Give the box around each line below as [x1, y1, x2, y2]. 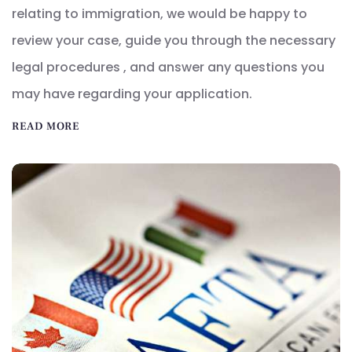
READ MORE [12, 119, 79, 134]
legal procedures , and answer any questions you [12, 58, 324, 77]
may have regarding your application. [12, 85, 252, 104]
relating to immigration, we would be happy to [12, 5, 307, 24]
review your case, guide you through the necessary [12, 31, 335, 50]
